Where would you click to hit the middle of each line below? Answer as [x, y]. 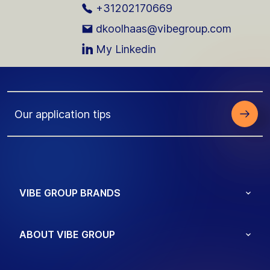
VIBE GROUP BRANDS [70, 193]
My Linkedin [126, 49]
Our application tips [63, 114]
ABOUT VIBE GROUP [67, 235]
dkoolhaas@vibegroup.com [164, 29]
